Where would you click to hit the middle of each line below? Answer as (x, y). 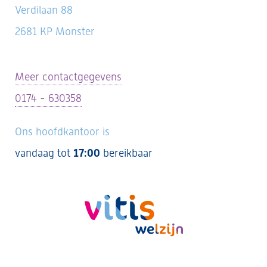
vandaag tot (44, 153)
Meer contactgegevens (68, 77)
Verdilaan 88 (44, 10)
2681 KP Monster (55, 31)
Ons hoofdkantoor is (62, 131)
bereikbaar (126, 153)
